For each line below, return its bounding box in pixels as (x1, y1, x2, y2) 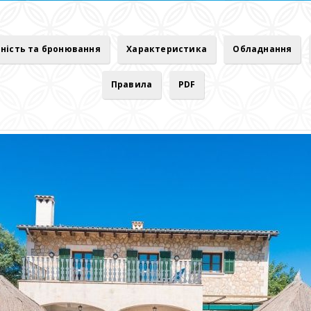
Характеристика (126, 43, 207, 55)
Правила (110, 78, 153, 90)
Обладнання (233, 43, 292, 55)
